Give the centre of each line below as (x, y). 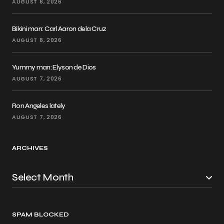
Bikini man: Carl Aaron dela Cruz (59, 29)
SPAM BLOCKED (41, 214)
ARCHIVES (30, 148)
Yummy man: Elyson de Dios (54, 67)
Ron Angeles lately (39, 106)
